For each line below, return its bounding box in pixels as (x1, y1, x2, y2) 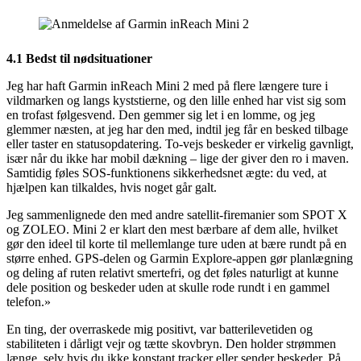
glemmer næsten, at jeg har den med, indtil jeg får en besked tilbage (6, 122, 348, 136)
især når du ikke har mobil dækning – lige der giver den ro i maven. (6, 151, 349, 165)
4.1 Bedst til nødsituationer (6, 51, 152, 65)
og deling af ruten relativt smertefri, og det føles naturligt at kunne (6, 265, 338, 280)
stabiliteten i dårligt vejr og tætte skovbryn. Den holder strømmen (6, 336, 336, 351)
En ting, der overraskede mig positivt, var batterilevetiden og (6, 322, 313, 336)
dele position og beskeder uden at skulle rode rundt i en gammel (6, 280, 330, 294)
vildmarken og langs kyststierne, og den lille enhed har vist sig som (6, 93, 346, 107)
